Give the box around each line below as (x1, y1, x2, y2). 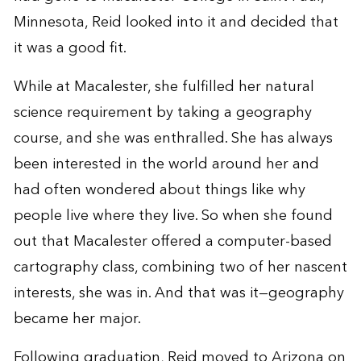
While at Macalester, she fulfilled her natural (13, 73, 314, 99)
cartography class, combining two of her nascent (13, 254, 347, 280)
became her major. (13, 305, 141, 331)
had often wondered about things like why (13, 176, 305, 202)
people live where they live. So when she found (13, 202, 333, 228)
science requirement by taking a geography (13, 99, 312, 125)
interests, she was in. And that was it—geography (13, 280, 344, 305)
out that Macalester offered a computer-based (13, 228, 332, 254)
